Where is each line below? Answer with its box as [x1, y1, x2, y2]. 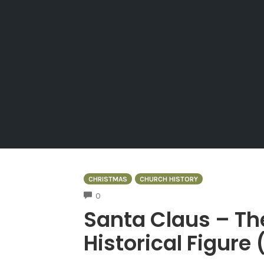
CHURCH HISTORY [139, 175, 198, 183]
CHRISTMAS [88, 175, 127, 183]
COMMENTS [100, 190, 143, 199]
